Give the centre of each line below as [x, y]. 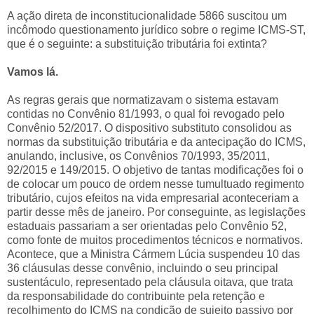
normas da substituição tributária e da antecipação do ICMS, [156, 142]
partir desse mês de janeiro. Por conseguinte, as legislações [156, 212]
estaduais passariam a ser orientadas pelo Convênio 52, [147, 226]
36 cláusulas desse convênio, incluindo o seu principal [143, 268]
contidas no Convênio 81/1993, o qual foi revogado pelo [146, 114]
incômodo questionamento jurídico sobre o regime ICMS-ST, [156, 29]
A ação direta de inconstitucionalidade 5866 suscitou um [147, 15]
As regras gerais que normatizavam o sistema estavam [143, 100]
